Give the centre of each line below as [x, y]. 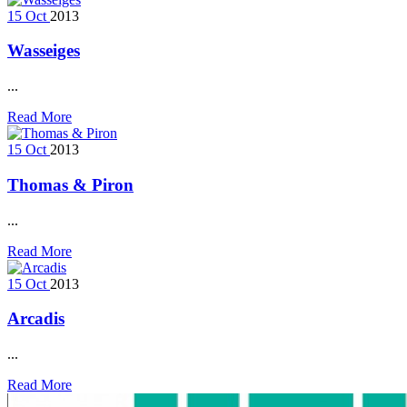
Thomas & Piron [70, 184]
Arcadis [36, 319]
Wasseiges [44, 51]
